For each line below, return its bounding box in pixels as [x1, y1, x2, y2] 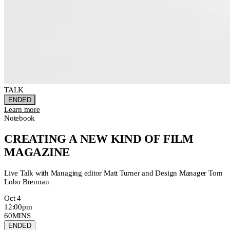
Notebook [4, 114, 35, 123]
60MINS [4, 211, 31, 220]
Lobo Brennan [4, 177, 49, 186]
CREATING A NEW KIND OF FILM [4, 132, 194, 145]
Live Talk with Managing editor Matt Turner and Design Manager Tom [4, 168, 223, 177]
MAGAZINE [4, 145, 70, 159]
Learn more [4, 105, 40, 114]
